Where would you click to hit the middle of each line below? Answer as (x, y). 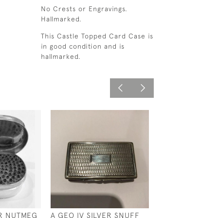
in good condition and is (82, 46)
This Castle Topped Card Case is (97, 36)
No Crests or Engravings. (84, 9)
